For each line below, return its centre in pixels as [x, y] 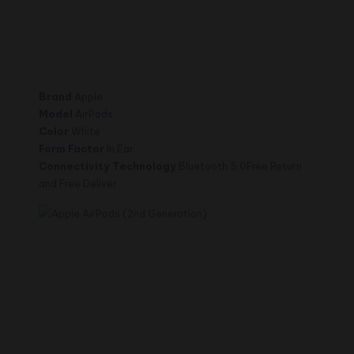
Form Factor [72, 148]
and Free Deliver [78, 183]
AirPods [93, 113]
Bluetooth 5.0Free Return [239, 166]
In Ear [119, 148]
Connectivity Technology [107, 166]
